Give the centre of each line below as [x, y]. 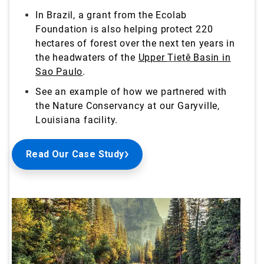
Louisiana [60, 120]
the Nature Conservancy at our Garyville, [128, 105]
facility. [101, 120]
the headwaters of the [87, 57]
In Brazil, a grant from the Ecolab [111, 15]
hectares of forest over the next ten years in [135, 43]
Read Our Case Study [75, 154]
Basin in [211, 57]
